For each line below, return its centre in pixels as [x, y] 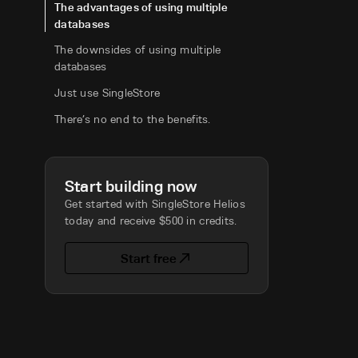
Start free [149, 258]
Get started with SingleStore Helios [155, 204]
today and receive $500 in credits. [151, 221]
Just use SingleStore [107, 93]
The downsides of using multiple [138, 50]
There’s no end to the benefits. [133, 119]
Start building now [131, 186]
